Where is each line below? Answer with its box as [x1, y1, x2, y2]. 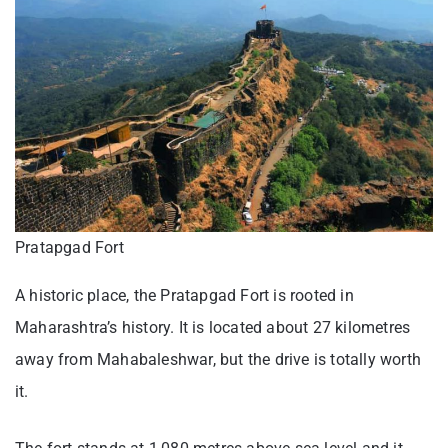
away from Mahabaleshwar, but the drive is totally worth [15, 349, 422, 369]
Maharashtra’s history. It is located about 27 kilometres [15, 317, 411, 337]
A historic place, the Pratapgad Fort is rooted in [15, 285, 354, 305]
